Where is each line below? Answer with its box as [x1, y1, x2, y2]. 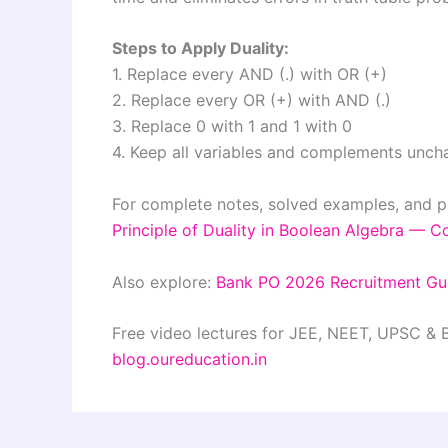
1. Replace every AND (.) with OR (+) [112, 64, 387, 85]
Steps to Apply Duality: [112, 38, 289, 59]
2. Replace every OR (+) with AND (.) [112, 90, 391, 111]
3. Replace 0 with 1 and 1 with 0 [112, 116, 352, 137]
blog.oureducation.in [112, 349, 267, 370]
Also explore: [112, 271, 216, 292]
